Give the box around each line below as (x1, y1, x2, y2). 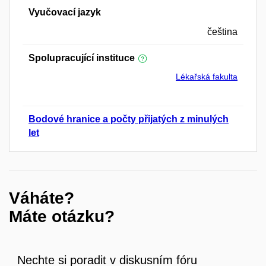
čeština (207, 27, 237, 37)
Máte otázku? (9, 207, 115, 226)
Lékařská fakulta (176, 72, 237, 82)
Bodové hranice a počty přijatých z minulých (28, 114, 229, 125)
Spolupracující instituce (28, 53, 135, 64)
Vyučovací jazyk (28, 7, 101, 18)
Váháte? (9, 189, 74, 208)
